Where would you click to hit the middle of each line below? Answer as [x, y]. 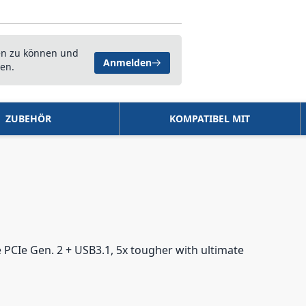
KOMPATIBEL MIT [209, 119]
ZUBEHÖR [28, 119]
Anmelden [128, 62]
